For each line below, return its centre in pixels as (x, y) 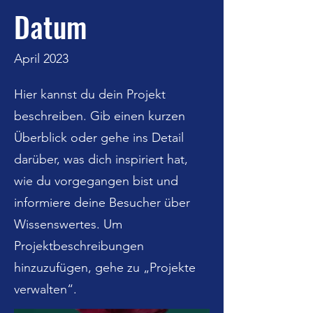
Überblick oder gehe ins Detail (99, 138)
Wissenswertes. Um (68, 224)
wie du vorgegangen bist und (96, 181)
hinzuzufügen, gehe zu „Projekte (105, 268)
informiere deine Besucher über (102, 203)
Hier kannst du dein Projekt (90, 94)
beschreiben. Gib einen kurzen (100, 116)
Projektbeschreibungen (79, 246)
